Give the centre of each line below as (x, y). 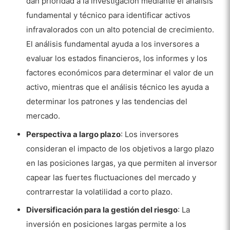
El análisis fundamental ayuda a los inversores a (113, 44)
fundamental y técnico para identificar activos (109, 15)
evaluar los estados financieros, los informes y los (117, 59)
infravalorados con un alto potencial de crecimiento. (120, 30)
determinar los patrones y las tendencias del (107, 102)
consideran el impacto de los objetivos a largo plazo (120, 148)
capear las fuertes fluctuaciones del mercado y (111, 177)
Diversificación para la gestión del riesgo (102, 210)
